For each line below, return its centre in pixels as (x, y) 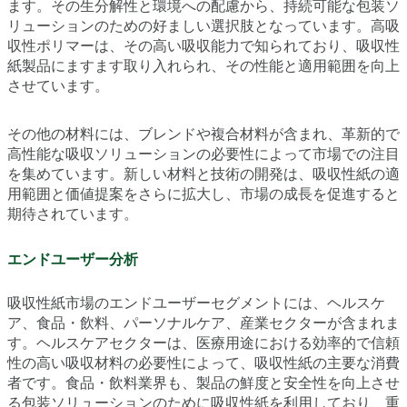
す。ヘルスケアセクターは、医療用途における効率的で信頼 (203, 342)
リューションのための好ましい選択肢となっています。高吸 (203, 26)
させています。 (58, 86)
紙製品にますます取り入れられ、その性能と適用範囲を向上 (203, 66)
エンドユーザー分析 (73, 259)
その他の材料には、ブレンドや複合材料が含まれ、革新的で (203, 134)
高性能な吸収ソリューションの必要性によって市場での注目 (203, 154)
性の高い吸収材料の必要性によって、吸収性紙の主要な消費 (203, 362)
